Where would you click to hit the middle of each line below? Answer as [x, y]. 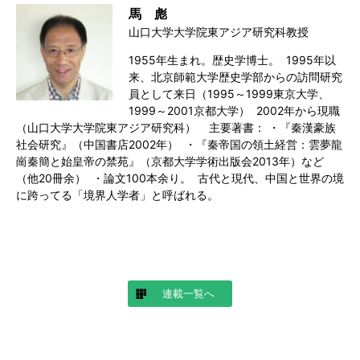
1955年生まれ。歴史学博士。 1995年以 [232, 59]
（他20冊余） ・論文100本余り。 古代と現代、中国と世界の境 [180, 178]
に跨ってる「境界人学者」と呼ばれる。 [117, 194]
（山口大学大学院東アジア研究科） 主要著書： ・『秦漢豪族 [176, 127]
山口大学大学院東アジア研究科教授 [218, 31]
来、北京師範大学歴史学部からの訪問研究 [235, 76]
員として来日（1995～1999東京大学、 [229, 93]
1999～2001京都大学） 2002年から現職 [234, 110]
